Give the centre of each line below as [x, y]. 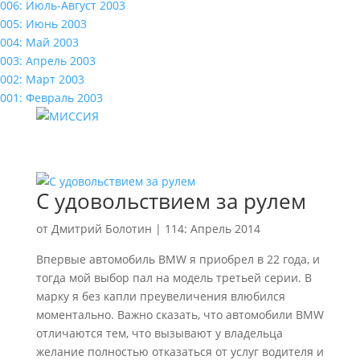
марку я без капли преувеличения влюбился [160, 296]
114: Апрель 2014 [212, 229]
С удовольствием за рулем [171, 201]
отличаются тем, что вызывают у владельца [159, 333]
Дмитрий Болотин [101, 229]
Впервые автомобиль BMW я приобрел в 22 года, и [178, 259]
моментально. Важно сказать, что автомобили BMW [180, 315]
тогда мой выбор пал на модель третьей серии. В [174, 278]
